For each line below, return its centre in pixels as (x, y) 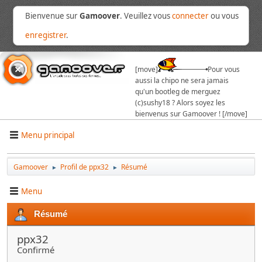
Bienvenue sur (53, 16)
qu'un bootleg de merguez (178, 92)
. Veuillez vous (146, 16)
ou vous (224, 16)
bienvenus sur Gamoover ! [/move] (191, 114)
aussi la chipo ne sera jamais (182, 80)
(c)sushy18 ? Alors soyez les (180, 103)
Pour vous (224, 69)
